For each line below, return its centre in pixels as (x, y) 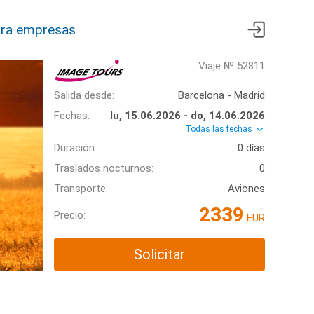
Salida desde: (84, 95)
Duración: (75, 148)
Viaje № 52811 (232, 66)
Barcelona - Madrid (221, 95)
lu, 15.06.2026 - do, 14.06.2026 (187, 116)
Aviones (246, 189)
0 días (251, 148)
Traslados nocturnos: (104, 169)
